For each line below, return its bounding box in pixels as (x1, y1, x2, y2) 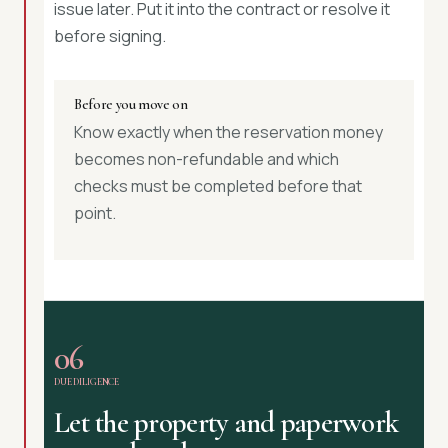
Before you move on (74, 96, 188, 113)
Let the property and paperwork (54, 405, 399, 440)
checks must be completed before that (74, 175, 362, 197)
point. (74, 202, 116, 224)
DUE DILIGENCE (54, 376, 119, 388)
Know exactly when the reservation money (74, 121, 383, 143)
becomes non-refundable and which (74, 148, 339, 170)
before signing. (54, 25, 166, 47)
